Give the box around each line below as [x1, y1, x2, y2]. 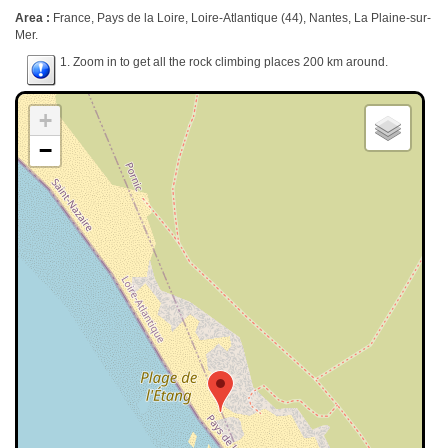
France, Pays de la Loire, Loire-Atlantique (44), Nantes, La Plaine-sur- [53, 11, 431, 25]
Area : [15, 11, 53, 25]
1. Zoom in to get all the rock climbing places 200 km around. [57, 55, 388, 69]
